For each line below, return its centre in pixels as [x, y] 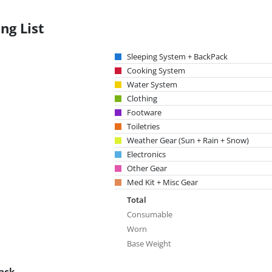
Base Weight [149, 243]
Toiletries [143, 126]
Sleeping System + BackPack [177, 56]
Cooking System [156, 70]
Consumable [150, 214]
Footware [144, 112]
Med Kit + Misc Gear [162, 182]
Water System [152, 84]
